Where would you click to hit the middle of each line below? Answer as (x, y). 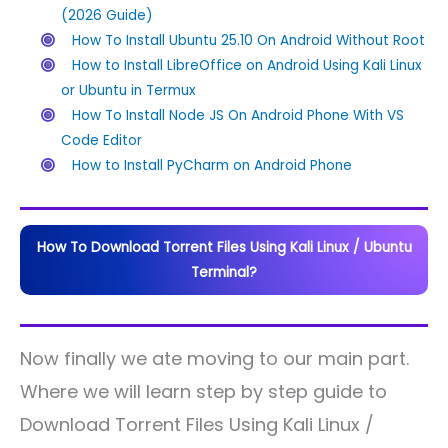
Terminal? (224, 272)
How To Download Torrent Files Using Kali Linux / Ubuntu (224, 247)
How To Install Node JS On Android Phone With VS (238, 116)
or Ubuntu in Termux (129, 91)
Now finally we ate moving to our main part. (214, 358)
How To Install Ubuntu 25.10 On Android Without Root (249, 41)
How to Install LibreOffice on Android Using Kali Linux (247, 66)
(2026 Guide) (107, 16)
